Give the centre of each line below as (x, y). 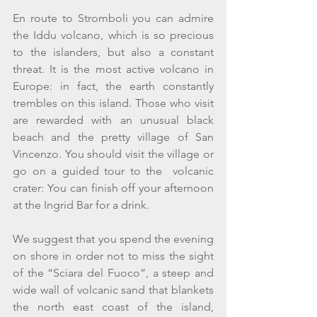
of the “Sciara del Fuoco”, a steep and (113, 272)
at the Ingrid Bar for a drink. (82, 204)
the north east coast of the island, (113, 306)
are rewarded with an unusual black (113, 120)
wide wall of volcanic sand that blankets (113, 289)
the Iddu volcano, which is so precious (113, 35)
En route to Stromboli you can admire (113, 18)
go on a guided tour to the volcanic (113, 171)
